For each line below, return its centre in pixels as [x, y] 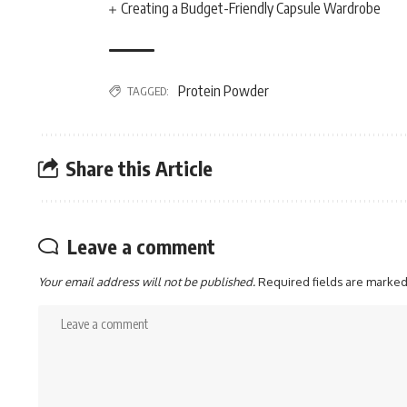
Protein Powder [223, 91]
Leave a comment [141, 246]
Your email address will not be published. [147, 282]
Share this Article [139, 168]
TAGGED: [148, 91]
